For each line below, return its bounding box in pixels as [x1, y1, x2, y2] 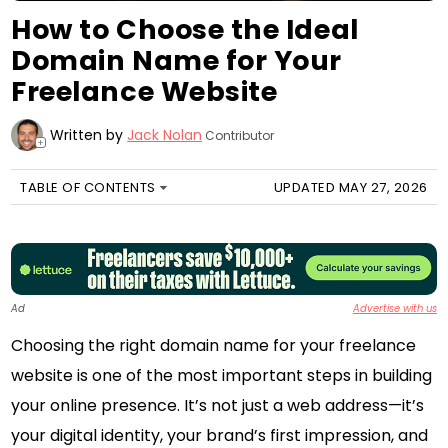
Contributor [202, 126, 275, 144]
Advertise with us [352, 301, 437, 317]
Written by [50, 124, 128, 145]
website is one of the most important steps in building [11, 363, 433, 387]
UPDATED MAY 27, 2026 [273, 177, 428, 197]
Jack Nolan [127, 124, 203, 145]
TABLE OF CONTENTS [20, 177, 156, 197]
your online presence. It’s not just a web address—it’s [11, 393, 425, 417]
